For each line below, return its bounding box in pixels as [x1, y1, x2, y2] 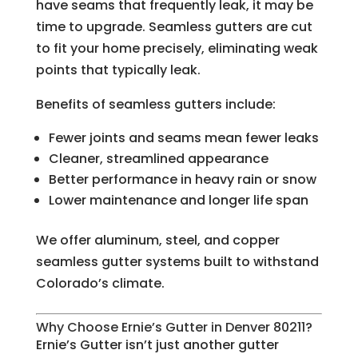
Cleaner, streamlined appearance [48, 149, 268, 169]
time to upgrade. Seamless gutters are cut [35, 18, 312, 37]
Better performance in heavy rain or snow [48, 170, 316, 189]
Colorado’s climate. [35, 274, 165, 293]
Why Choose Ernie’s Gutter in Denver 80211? [35, 318, 312, 337]
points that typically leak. [35, 61, 201, 80]
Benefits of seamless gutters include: [35, 95, 276, 114]
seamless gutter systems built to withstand [35, 253, 319, 272]
